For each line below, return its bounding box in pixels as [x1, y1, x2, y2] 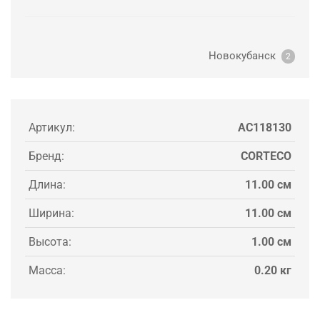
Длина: [29, 178, 66, 192]
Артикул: [29, 121, 75, 135]
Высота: [29, 235, 71, 249]
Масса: [29, 264, 66, 278]
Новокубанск [209, 49, 281, 62]
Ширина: [29, 206, 74, 221]
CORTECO [241, 149, 291, 164]
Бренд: [29, 149, 64, 164]
